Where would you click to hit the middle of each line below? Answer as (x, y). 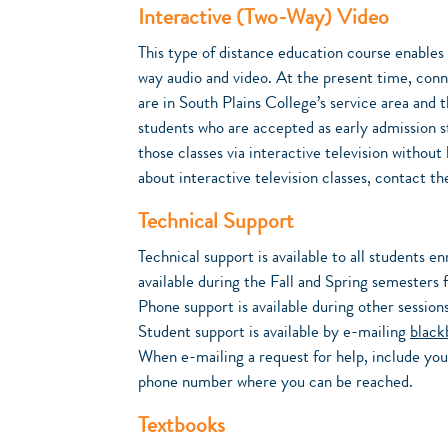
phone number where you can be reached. (275, 383)
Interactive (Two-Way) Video (263, 20)
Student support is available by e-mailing (274, 333)
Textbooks (181, 428)
